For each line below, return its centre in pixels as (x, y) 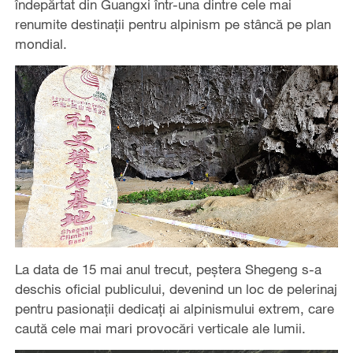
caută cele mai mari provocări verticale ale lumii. (160, 329)
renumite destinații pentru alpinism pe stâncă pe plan (173, 24)
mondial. (41, 44)
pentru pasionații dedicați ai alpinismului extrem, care (174, 309)
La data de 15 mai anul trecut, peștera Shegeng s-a (168, 269)
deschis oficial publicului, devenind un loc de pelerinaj (176, 289)
